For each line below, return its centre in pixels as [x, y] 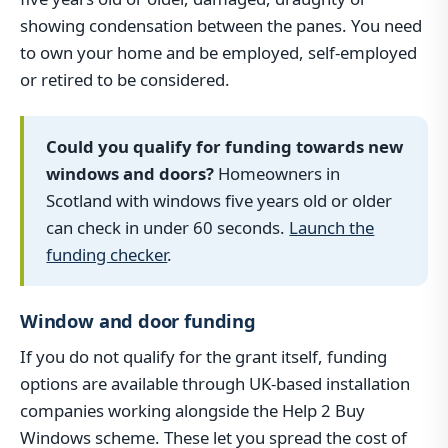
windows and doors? [130, 174]
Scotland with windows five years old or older [219, 201]
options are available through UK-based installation [215, 383]
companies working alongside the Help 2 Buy [192, 410]
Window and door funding [138, 320]
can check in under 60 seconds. [168, 228]
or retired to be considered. [125, 80]
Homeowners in [277, 174]
